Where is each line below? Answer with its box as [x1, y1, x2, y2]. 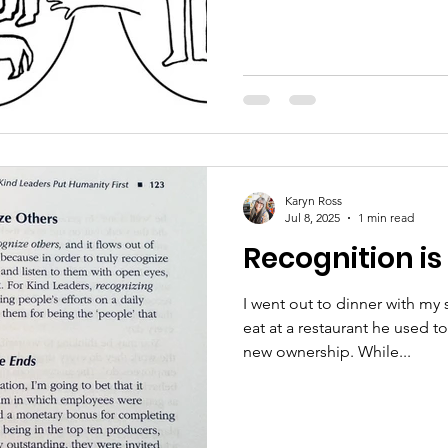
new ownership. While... [358, 342, 411, 361]
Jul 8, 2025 [285, 210, 340, 225]
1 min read [358, 210, 414, 225]
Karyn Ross [285, 193, 342, 208]
